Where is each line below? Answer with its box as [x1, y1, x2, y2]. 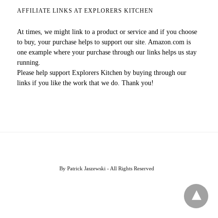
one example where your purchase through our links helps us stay [17, 49, 197, 56]
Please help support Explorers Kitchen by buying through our [17, 69, 186, 76]
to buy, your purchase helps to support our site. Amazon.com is [17, 38, 191, 46]
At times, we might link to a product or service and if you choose [17, 28, 197, 36]
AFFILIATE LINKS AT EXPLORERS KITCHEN [17, 7, 153, 14]
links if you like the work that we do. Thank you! [17, 79, 154, 87]
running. [17, 59, 40, 66]
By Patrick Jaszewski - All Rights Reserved [59, 165, 154, 171]
